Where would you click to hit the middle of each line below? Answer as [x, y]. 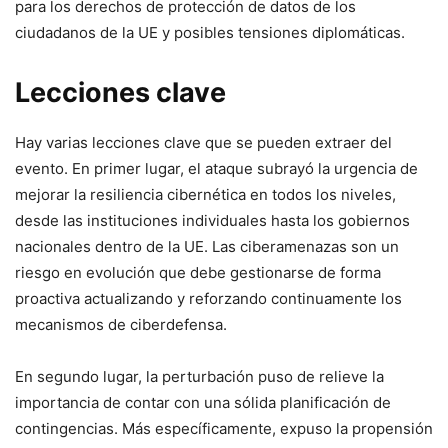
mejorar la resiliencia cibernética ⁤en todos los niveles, [205, 194]
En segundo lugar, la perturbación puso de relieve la [199, 376]
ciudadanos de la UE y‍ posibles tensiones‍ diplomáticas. [210, 32]
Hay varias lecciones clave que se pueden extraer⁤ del [203, 142]
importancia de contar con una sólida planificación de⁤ [203, 402]
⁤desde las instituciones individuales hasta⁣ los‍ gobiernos [212, 220]
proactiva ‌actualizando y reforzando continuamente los [208, 298]
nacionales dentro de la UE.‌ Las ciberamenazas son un [207, 246]
